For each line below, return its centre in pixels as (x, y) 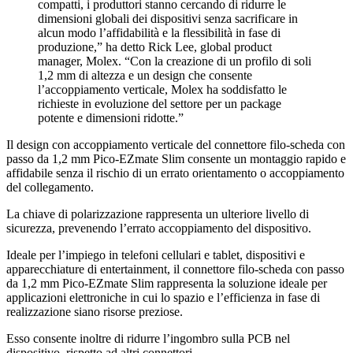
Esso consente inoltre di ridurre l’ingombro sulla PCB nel (148, 338)
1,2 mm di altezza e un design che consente (145, 75)
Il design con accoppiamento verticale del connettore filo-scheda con (176, 144)
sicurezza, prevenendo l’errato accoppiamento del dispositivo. (159, 228)
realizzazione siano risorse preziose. (95, 311)
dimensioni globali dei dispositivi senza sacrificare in (168, 18)
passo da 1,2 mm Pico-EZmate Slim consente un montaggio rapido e (176, 158)
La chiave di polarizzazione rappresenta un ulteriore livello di (158, 214)
